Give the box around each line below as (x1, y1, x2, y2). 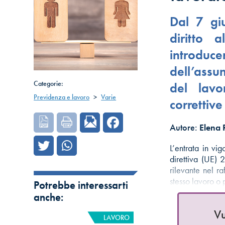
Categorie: (34, 79, 64, 88)
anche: (34, 191, 64, 204)
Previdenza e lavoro (34, 92, 90, 102)
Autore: (170, 122, 200, 134)
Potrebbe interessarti (34, 179, 129, 192)
